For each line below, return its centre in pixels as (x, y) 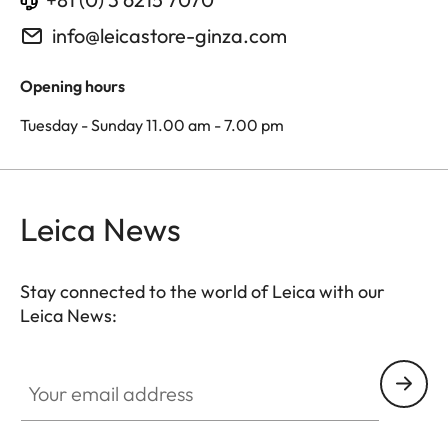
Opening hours (72, 85)
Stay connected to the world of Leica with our (202, 291)
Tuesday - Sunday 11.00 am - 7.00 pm (152, 124)
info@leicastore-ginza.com (169, 35)
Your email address (86, 370)
